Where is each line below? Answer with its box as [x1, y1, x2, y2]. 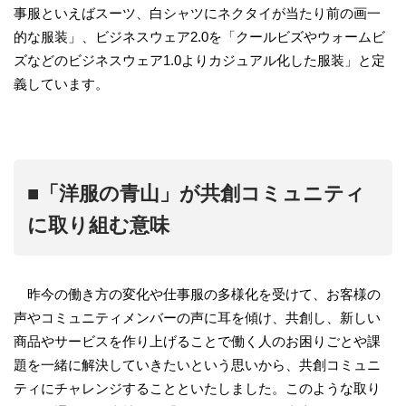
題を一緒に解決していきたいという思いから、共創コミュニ [14, 357, 381, 373]
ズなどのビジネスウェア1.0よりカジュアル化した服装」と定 [14, 53, 385, 69]
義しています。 [14, 76, 109, 92]
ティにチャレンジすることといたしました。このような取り [14, 381, 381, 397]
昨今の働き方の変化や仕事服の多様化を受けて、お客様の [14, 286, 381, 303]
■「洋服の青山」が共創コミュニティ [27, 182, 365, 206]
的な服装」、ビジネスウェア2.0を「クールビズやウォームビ [14, 29, 385, 45]
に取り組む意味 [27, 214, 169, 237]
